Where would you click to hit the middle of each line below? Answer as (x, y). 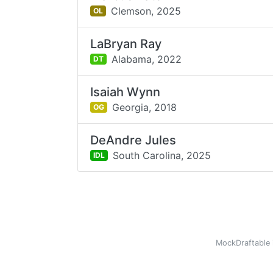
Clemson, (132, 11)
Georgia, (131, 107)
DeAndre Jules (133, 140)
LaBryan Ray (126, 44)
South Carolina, (148, 155)
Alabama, (133, 59)
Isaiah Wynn (126, 92)
